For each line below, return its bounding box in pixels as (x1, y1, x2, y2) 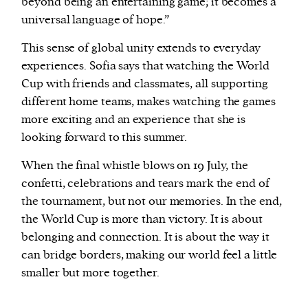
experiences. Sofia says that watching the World (21, 58, 269, 74)
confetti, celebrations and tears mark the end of (21, 175, 269, 191)
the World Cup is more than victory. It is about (21, 211, 263, 227)
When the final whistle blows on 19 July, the (21, 157, 248, 173)
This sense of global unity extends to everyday (21, 40, 261, 56)
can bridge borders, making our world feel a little (21, 247, 278, 263)
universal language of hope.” (21, 12, 169, 27)
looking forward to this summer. (21, 129, 188, 145)
